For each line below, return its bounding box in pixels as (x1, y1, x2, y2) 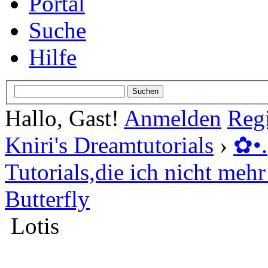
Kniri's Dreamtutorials (5, 132, 214, 158)
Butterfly (5, 185, 90, 212)
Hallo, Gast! (5, 105, 124, 131)
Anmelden (124, 105, 221, 131)
